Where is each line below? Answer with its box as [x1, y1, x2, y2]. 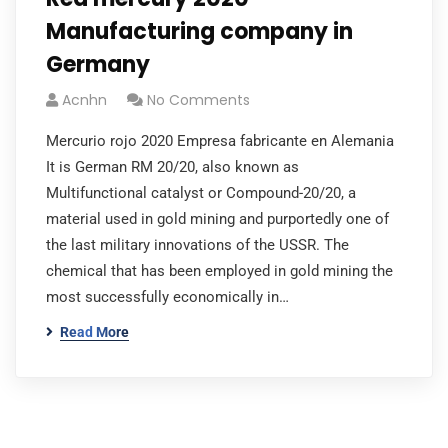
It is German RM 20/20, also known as [46, 158, 299, 176]
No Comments [147, 90, 250, 110]
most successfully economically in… [46, 288, 289, 306]
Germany [46, 49, 150, 80]
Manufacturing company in [46, 16, 353, 47]
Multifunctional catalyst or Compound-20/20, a [46, 184, 356, 202]
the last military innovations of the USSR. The [46, 236, 349, 254]
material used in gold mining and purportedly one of [46, 210, 389, 228]
